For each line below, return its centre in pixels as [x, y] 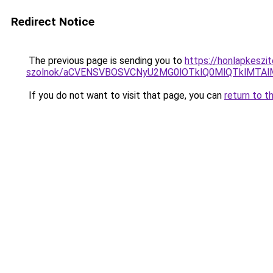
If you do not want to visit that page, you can [125, 95]
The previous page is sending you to [105, 61]
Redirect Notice [53, 22]
